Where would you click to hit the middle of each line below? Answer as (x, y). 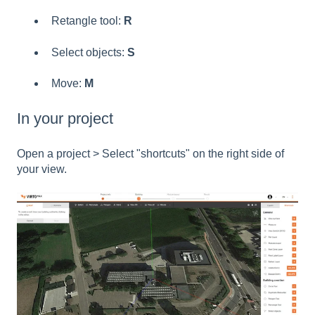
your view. (42, 169)
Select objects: (89, 52)
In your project (65, 119)
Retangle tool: (88, 21)
